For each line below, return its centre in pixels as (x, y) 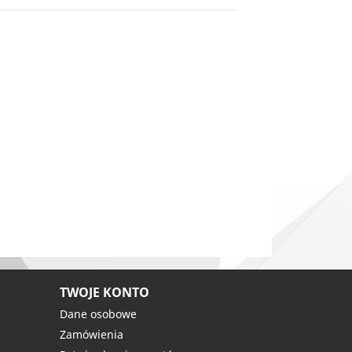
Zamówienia (92, 334)
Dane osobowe (98, 314)
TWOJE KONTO (104, 292)
